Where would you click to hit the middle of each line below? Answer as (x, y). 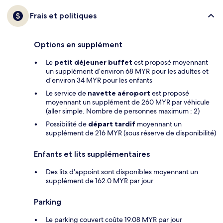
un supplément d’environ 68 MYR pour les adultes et (127, 71)
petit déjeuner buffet (93, 62)
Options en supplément (78, 44)
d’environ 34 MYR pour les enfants (99, 80)
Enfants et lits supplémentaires (92, 154)
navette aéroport (119, 93)
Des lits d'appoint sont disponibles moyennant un (122, 171)
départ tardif (112, 124)
